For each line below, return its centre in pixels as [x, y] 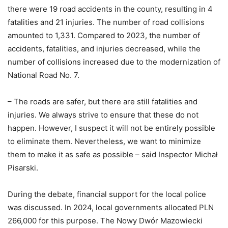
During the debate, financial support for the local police [107, 194]
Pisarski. [23, 168]
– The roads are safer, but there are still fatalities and [103, 102]
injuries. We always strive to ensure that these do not [103, 115]
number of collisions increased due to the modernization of [114, 62]
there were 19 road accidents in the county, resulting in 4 [110, 9]
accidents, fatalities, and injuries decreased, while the [104, 49]
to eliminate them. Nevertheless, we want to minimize [104, 141]
